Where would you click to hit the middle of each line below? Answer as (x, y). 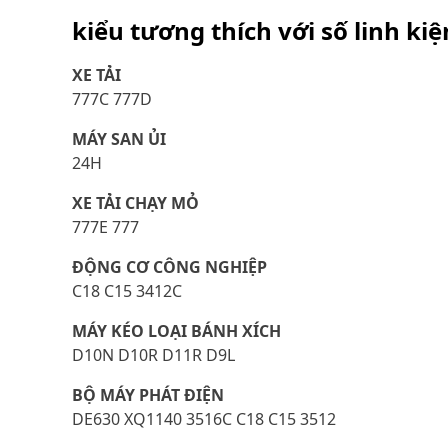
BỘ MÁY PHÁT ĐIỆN (148, 395)
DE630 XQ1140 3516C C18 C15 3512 (204, 419)
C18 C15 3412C (127, 291)
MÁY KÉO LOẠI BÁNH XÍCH (176, 331)
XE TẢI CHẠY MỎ (135, 203)
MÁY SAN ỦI (119, 139)
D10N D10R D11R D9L (153, 355)
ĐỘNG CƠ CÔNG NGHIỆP (169, 267)
